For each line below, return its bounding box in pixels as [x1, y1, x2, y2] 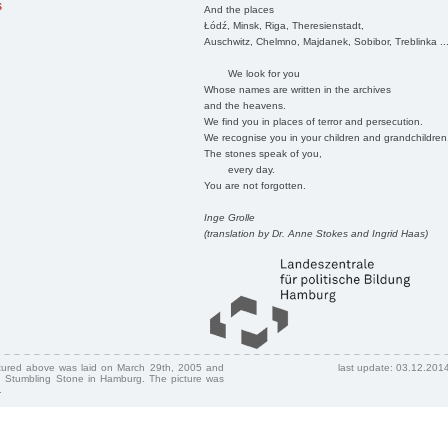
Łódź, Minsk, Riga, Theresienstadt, [203, 19, 364, 31]
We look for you [203, 67, 300, 79]
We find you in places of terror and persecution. [203, 115, 423, 127]
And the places [203, 3, 274, 15]
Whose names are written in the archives [203, 83, 391, 95]
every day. [203, 163, 275, 175]
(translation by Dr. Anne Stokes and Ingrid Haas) [203, 227, 428, 239]
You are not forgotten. [203, 179, 306, 191]
